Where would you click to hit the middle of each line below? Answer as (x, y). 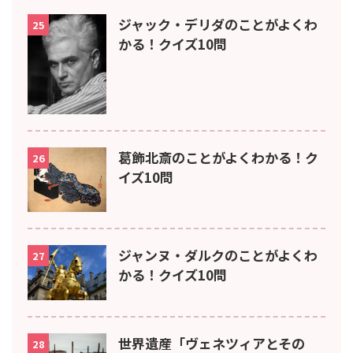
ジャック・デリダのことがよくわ (218, 24)
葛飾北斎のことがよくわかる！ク (218, 157)
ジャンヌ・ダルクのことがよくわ (218, 255)
